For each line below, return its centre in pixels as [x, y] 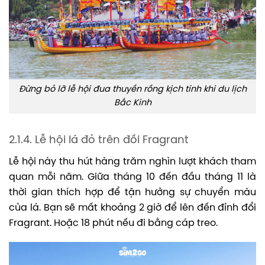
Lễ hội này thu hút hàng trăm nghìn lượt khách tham [132, 161]
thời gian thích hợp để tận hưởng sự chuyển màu [132, 192]
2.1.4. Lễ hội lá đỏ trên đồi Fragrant [99, 140]
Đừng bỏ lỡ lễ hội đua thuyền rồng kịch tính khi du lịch [132, 89]
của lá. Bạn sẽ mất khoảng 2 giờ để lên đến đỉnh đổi [132, 208]
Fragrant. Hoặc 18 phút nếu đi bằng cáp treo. [113, 223]
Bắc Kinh [132, 103]
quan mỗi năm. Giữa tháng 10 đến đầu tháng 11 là [132, 177]
